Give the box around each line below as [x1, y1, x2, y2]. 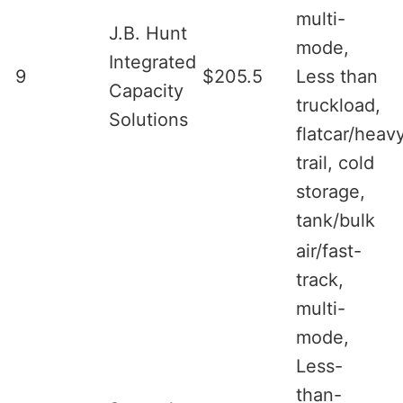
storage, [296, 180, 365, 202]
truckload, [296, 94, 381, 116]
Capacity [109, 79, 184, 102]
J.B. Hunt [109, 22, 187, 44]
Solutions [109, 108, 188, 130]
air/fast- [296, 239, 362, 262]
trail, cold [296, 151, 374, 174]
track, [296, 268, 344, 291]
